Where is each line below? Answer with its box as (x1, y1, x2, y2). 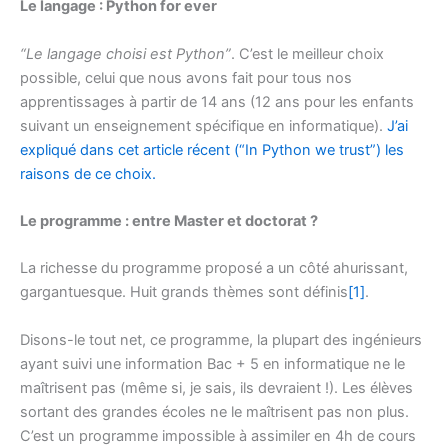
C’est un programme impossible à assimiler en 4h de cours (20, 426, 416, 445)
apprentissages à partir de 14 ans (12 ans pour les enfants (20, 92, 414, 111)
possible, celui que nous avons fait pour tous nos (20, 68, 352, 87)
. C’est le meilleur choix (231, 44, 384, 63)
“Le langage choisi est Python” (20, 44, 231, 63)
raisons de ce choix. (20, 164, 156, 183)
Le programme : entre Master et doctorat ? (20, 212, 318, 231)
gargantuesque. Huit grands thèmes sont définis (20, 283, 348, 302)
